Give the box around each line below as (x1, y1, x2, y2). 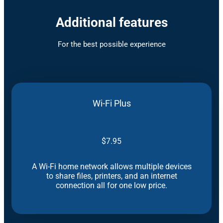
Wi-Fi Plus (92, 98, 131, 109)
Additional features (55, 14, 168, 30)
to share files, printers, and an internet (46, 171, 177, 181)
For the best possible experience (57, 39, 166, 49)
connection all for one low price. (56, 180, 167, 190)
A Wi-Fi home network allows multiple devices (31, 161, 192, 171)
